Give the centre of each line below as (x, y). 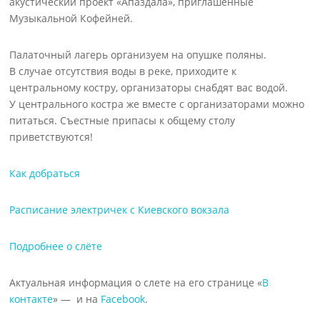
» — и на (77, 299)
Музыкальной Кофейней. (71, 18)
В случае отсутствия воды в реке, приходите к (123, 71)
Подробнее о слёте (56, 246)
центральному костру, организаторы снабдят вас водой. (149, 87)
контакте (31, 299)
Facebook (123, 299)
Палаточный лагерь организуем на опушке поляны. (138, 55)
